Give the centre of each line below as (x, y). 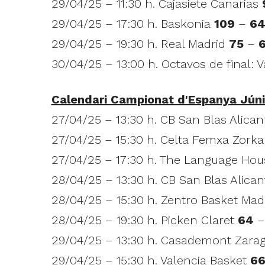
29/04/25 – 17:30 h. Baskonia (132, 23)
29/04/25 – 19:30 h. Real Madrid (140, 43)
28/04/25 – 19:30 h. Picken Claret (144, 220)
